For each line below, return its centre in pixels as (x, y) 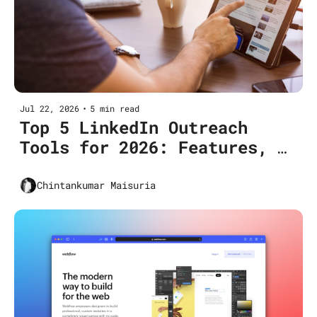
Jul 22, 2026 (50, 108)
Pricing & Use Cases (114, 167)
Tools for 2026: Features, (144, 147)
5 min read (115, 108)
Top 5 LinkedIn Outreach (134, 127)
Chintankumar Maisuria (96, 185)
